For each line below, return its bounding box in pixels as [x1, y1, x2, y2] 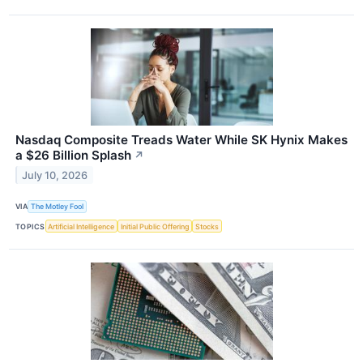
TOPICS [15, 221, 45, 231]
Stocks [195, 221, 220, 231]
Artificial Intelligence [48, 221, 115, 231]
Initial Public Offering [120, 221, 190, 231]
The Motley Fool [31, 202, 84, 211]
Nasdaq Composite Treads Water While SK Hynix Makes [15, 131, 348, 147]
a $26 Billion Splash [15, 147, 131, 163]
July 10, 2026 [22, 169, 88, 181]
